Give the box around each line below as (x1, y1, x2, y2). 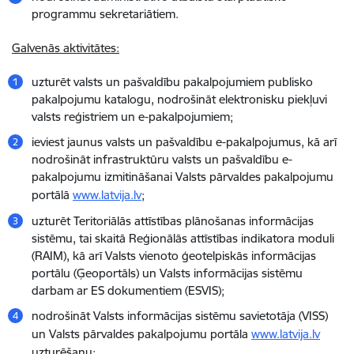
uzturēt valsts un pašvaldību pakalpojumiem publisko (32, 74, 313, 89)
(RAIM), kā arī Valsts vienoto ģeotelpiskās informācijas (32, 248, 316, 263)
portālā (32, 187, 73, 202)
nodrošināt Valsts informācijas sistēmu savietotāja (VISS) (32, 308, 328, 323)
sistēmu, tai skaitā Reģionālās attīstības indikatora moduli (32, 231, 334, 246)
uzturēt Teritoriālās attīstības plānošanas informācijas (32, 213, 314, 228)
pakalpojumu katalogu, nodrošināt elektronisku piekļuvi (32, 92, 327, 107)
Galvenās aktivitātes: (12, 40, 119, 55)
